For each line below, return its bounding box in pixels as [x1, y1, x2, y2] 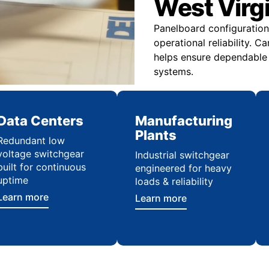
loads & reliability [135, 175, 214, 188]
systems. [154, 65, 193, 78]
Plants [135, 127, 177, 144]
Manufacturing [135, 113, 233, 129]
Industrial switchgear [135, 149, 230, 162]
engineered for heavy [135, 162, 232, 175]
